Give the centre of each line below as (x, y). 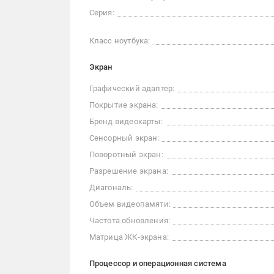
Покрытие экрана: (124, 105)
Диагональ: (111, 188)
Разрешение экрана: (129, 171)
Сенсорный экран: (124, 138)
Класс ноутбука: (120, 41)
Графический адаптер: (132, 89)
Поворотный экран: (126, 155)
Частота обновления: (130, 221)
